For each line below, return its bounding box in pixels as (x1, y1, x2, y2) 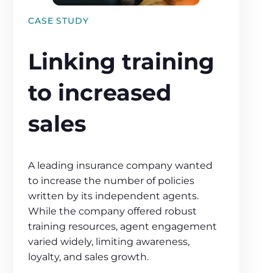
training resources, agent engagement (28, 221, 218, 233)
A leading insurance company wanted (28, 160, 213, 172)
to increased (28, 79, 172, 106)
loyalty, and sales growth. (28, 251, 149, 263)
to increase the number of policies (28, 175, 195, 187)
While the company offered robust (28, 205, 197, 218)
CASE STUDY (28, 15, 89, 27)
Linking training (28, 48, 215, 75)
